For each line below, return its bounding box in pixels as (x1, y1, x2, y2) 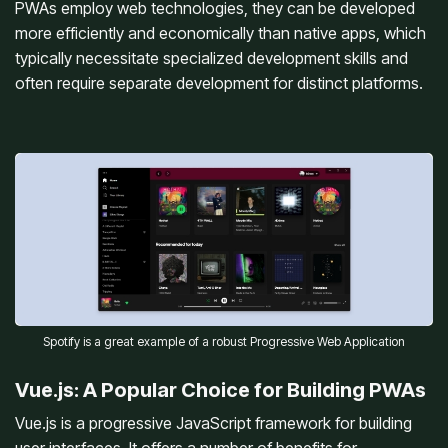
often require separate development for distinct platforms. (15, 73, 423, 94)
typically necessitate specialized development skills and (15, 48, 408, 69)
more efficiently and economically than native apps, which (15, 23, 426, 44)
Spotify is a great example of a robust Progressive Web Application (43, 334, 405, 350)
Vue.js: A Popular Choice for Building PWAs (15, 378, 426, 403)
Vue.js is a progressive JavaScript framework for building (15, 413, 412, 434)
